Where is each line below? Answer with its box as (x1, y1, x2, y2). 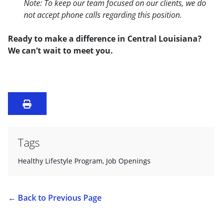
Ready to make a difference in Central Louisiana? (8, 33, 202, 45)
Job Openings (106, 156, 151, 166)
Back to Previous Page (18, 192, 102, 203)
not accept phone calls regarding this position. (24, 9, 182, 21)
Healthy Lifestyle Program (18, 156, 103, 166)
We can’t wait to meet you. (8, 45, 113, 56)
